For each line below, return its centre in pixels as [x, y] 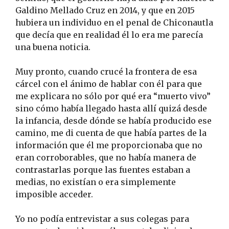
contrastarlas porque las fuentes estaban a [103, 169]
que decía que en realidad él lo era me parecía [109, 35]
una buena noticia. [53, 47]
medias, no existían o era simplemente [96, 182]
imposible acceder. [54, 194]
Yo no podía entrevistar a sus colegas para [102, 219]
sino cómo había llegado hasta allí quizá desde [111, 108]
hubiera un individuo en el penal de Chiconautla [114, 22]
